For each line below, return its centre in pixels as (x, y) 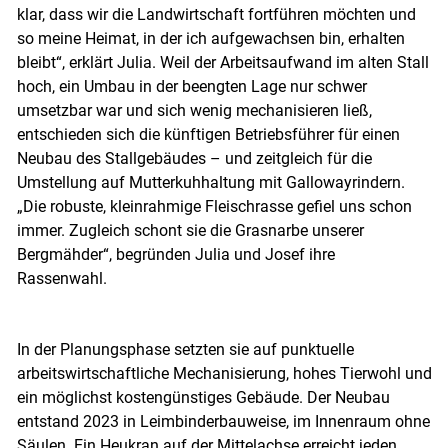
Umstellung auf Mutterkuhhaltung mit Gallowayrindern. (210, 183)
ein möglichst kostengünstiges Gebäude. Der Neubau (203, 398)
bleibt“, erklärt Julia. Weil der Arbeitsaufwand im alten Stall (222, 63)
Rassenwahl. (63, 279)
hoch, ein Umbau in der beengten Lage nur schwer (191, 87)
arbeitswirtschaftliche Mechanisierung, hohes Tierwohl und (224, 374)
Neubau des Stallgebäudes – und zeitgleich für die (194, 159)
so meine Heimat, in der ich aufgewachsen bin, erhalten (210, 39)
